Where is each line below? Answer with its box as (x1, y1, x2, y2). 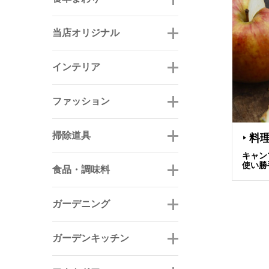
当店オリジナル (52, 27, 119, 38)
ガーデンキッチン (52, 232, 129, 243)
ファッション (52, 95, 110, 106)
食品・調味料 (52, 164, 110, 175)
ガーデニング (52, 198, 110, 209)
